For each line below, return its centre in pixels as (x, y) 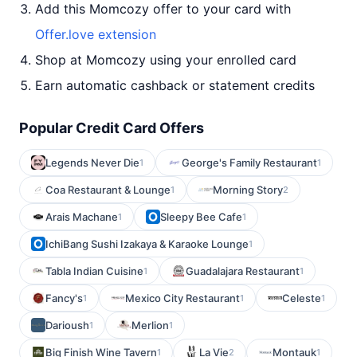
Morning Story (248, 190)
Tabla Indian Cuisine (94, 271)
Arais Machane (82, 217)
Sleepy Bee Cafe (201, 217)
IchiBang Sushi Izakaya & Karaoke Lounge (147, 244)
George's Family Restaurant (249, 163)
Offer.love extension (96, 34)
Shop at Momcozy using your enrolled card (166, 60)
